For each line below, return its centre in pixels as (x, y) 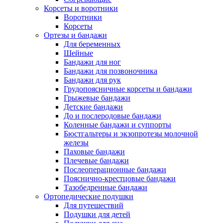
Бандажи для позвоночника (111, 71)
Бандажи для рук (92, 80)
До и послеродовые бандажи (112, 116)
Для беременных (92, 44)
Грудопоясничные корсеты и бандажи (128, 89)
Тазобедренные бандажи (106, 187)
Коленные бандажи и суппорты (117, 125)
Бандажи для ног (92, 62)
